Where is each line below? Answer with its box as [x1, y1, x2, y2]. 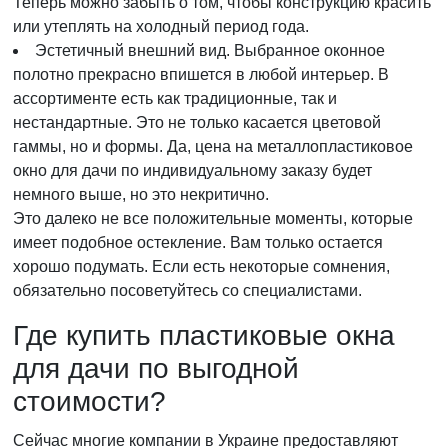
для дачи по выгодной [13, 353, 299, 384]
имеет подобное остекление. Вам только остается [13, 234, 383, 251]
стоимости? [13, 386, 166, 417]
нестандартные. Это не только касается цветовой [13, 114, 381, 131]
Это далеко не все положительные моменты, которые [13, 210, 413, 227]
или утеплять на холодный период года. [13, 18, 309, 35]
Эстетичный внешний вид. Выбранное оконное [35, 42, 385, 59]
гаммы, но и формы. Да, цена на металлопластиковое [13, 138, 413, 155]
